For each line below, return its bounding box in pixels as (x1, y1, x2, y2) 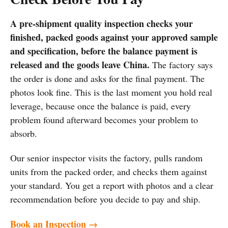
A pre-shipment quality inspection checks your (10, 16, 193, 30)
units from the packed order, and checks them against (10, 165, 207, 178)
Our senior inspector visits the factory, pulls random (10, 152, 203, 164)
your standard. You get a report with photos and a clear (10, 179, 213, 192)
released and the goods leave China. (10, 58, 150, 71)
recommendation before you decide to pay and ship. (10, 193, 201, 206)
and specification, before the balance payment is (10, 44, 197, 58)
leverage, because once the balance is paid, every (10, 99, 191, 112)
